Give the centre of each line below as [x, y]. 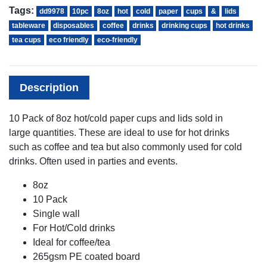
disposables [74, 25]
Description [49, 87]
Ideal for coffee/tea [72, 242]
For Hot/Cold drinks [74, 228]
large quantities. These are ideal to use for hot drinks [119, 132]
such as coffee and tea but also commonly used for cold [125, 147]
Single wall [56, 213]
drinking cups [185, 25]
